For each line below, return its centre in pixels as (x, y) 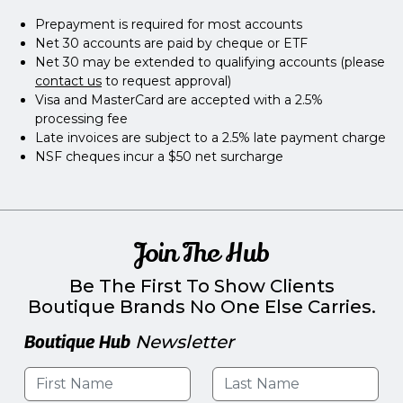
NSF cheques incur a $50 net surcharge (159, 156)
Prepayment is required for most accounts (169, 24)
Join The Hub (201, 253)
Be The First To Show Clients (201, 286)
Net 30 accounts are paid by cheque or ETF (171, 43)
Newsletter (182, 341)
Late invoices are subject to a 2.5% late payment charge (210, 137)
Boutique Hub (77, 341)
